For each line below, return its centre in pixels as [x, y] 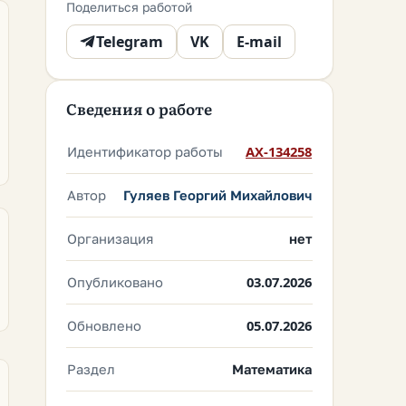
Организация [110, 238]
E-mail [259, 42]
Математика [272, 369]
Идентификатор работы [145, 151]
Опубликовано [115, 282]
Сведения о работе [139, 109]
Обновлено [104, 325]
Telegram [130, 42]
